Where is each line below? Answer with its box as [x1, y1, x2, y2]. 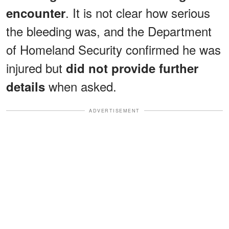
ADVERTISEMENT [89, 107, 140, 114]
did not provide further [66, 59, 198, 77]
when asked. [45, 77, 117, 95]
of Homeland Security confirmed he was [6, 40, 221, 58]
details [6, 77, 45, 95]
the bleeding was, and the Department [6, 21, 212, 40]
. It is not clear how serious [65, 3, 210, 21]
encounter [6, 4, 65, 21]
